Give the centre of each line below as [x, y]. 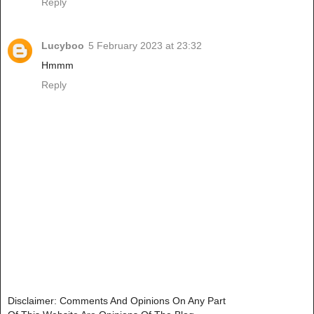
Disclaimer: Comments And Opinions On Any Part [117, 300]
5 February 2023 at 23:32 [145, 45]
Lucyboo [63, 45]
